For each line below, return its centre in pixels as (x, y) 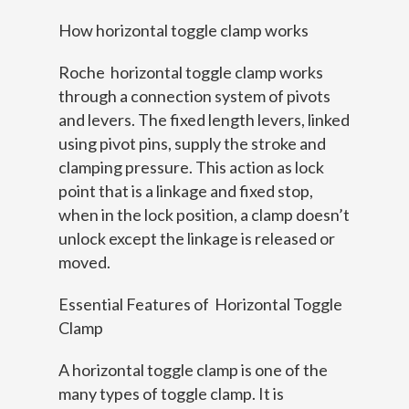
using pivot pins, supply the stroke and (192, 143)
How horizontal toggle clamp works (184, 30)
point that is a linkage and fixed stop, (186, 191)
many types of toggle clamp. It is (171, 393)
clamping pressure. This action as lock (191, 167)
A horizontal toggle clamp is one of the (193, 370)
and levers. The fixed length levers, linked (204, 120)
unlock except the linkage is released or (197, 238)
